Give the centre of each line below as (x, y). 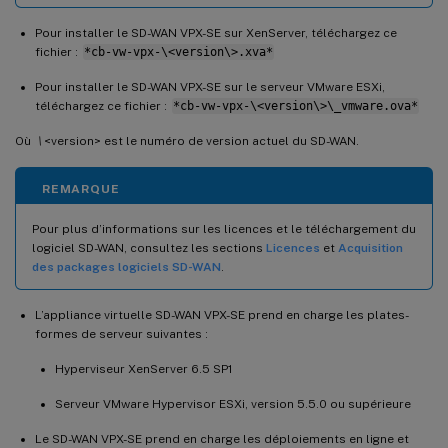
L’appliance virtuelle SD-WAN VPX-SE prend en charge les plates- (222, 314)
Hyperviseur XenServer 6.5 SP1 (144, 368)
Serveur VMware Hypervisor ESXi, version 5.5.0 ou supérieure (233, 403)
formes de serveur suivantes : (121, 333)
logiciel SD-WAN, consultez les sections (149, 247)
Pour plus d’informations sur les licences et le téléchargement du (224, 228)
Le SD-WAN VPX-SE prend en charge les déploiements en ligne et (222, 438)
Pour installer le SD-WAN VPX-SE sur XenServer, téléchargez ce (216, 32)
